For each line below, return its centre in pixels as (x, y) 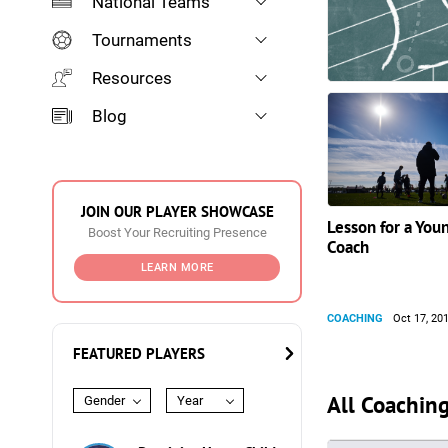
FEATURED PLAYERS (139, 353)
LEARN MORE (177, 267)
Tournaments (142, 40)
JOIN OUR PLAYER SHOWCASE (177, 211)
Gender (104, 400)
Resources (132, 78)
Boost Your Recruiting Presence (177, 232)
